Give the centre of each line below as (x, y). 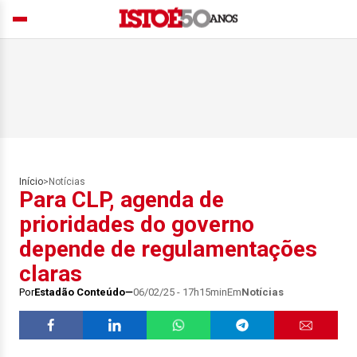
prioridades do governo (137, 224)
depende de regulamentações (168, 249)
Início (31, 182)
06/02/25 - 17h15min (180, 292)
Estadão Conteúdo (80, 292)
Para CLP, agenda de (122, 200)
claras (51, 274)
